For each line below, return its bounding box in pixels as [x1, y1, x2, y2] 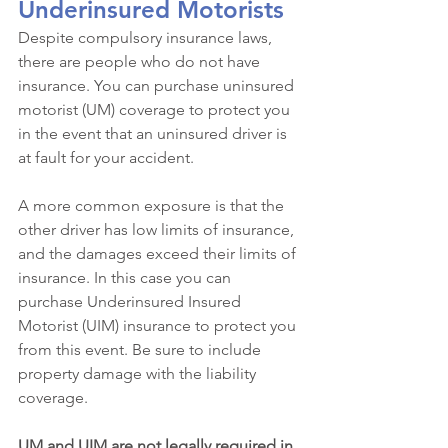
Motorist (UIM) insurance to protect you [18, 316, 300, 335]
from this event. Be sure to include [18, 340, 265, 359]
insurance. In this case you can [18, 268, 235, 287]
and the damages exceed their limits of [18, 244, 300, 263]
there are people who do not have [18, 52, 264, 71]
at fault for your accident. [18, 148, 198, 167]
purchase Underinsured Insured [18, 292, 245, 311]
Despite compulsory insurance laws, [18, 28, 276, 47]
